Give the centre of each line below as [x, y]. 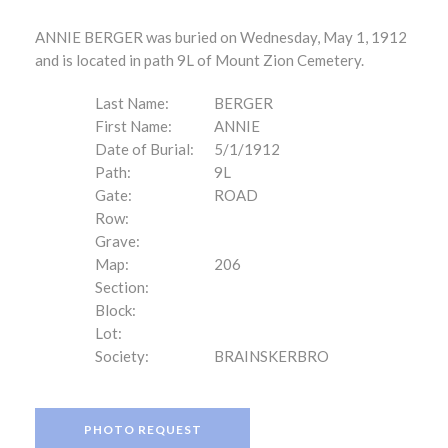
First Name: [133, 126]
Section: [122, 287]
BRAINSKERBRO [271, 356]
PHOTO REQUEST [142, 429]
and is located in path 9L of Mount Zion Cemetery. [199, 60]
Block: [115, 310]
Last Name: [132, 103]
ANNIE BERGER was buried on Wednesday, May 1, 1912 [221, 37]
